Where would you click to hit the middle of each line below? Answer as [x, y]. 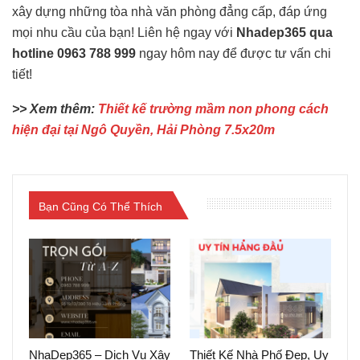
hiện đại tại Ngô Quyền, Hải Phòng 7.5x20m [143, 129]
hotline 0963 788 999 [76, 53]
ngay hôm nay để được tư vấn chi [235, 53]
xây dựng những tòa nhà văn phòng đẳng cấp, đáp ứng [170, 11]
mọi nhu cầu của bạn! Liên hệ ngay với [124, 32]
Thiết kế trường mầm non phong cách [213, 108]
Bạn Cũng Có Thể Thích [100, 206]
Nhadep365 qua [284, 32]
